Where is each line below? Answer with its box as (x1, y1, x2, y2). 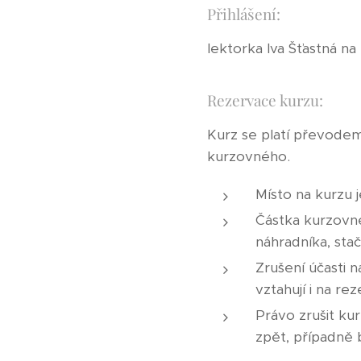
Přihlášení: (207, 3, 280, 24)
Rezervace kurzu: (207, 89, 323, 110)
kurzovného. (207, 147, 290, 165)
